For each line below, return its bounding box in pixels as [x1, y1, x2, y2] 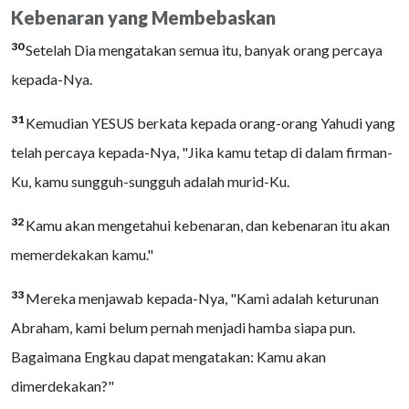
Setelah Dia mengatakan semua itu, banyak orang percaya [26, 41, 383, 58]
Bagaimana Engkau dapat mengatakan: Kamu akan [11, 348, 326, 365]
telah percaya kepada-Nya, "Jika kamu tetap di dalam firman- [11, 143, 393, 161]
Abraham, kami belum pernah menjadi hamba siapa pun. [11, 319, 355, 336]
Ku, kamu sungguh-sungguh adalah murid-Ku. [11, 173, 289, 190]
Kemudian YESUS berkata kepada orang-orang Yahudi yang [26, 114, 395, 131]
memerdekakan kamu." [11, 246, 153, 263]
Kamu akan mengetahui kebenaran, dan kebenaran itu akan [26, 216, 390, 234]
